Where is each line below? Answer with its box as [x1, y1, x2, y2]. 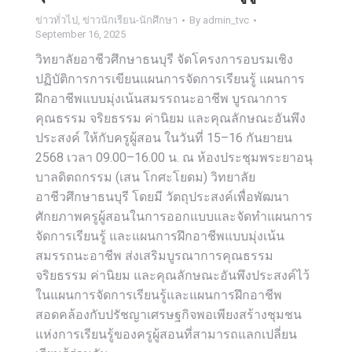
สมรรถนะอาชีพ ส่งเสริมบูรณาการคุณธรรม [35, 248, 273, 263]
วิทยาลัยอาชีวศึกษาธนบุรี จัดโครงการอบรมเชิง [35, 52, 293, 67]
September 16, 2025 [35, 28, 126, 40]
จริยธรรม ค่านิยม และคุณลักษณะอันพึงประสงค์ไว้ [35, 268, 310, 283]
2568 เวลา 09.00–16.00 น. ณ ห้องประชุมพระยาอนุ [35, 150, 313, 165]
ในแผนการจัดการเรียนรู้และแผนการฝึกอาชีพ [35, 288, 282, 302]
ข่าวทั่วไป [35, 14, 78, 26]
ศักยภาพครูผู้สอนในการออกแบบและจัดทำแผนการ [35, 209, 313, 224]
